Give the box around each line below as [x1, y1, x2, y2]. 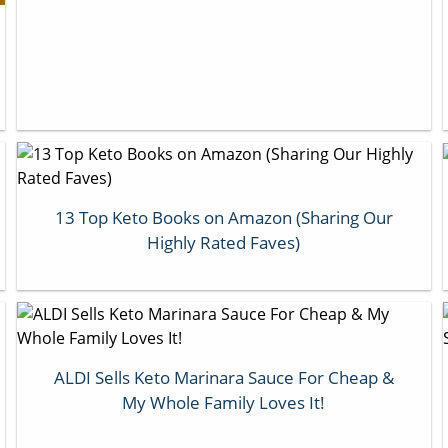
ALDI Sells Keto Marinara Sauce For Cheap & [53, 365, 394, 389]
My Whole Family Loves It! [122, 390, 326, 414]
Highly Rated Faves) [147, 230, 301, 254]
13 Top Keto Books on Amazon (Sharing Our [54, 205, 393, 229]
